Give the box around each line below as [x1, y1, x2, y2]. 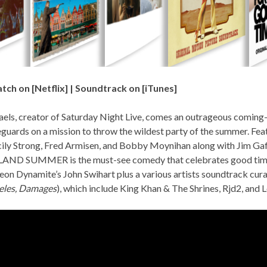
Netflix [35, 82, 65, 94]
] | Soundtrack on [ [65, 82, 145, 94]
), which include [57, 182, 120, 194]
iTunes [145, 82, 174, 94]
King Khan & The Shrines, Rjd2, [120, 182, 245, 194]
